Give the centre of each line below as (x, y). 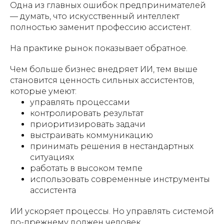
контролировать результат (87, 113)
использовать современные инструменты (120, 179)
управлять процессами (80, 102)
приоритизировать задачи (88, 124)
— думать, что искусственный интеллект (95, 16)
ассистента (53, 190)
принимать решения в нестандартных (112, 146)
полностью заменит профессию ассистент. (101, 27)
